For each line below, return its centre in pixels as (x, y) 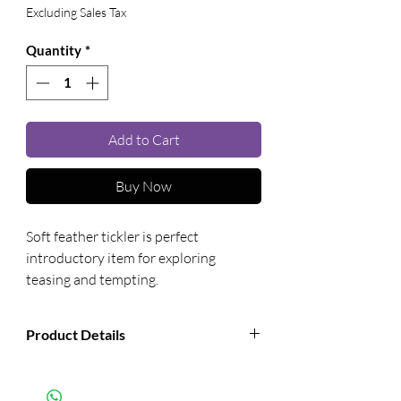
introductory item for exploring (121, 257)
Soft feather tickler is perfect (112, 236)
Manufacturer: (77, 377)
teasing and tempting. (92, 279)
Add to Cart (144, 139)
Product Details (76, 334)
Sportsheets (168, 377)
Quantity (54, 50)
